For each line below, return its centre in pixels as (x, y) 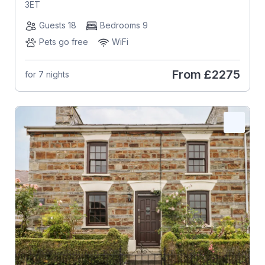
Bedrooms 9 (124, 25)
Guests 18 (57, 25)
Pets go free (63, 41)
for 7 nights (47, 75)
